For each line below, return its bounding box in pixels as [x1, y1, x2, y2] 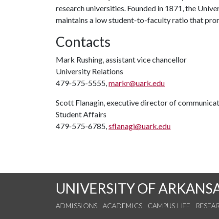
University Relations [56, 66, 123, 76]
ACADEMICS [103, 201, 142, 210]
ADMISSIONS [56, 201, 97, 210]
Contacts [56, 33, 110, 50]
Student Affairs [56, 109, 107, 119]
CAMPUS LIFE [148, 201, 190, 210]
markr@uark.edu [109, 78, 165, 88]
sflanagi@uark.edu [109, 121, 171, 131]
